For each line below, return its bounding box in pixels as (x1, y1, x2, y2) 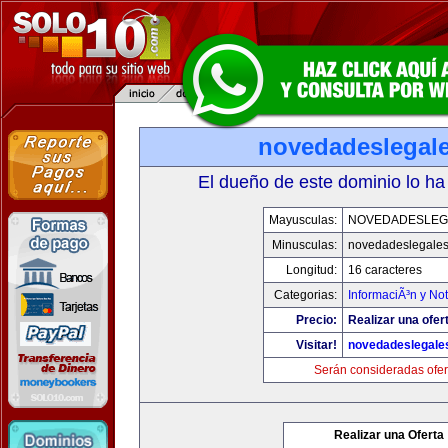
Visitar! (295, 338, 337, 352)
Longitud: (285, 263, 337, 277)
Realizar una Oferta (334, 428, 444, 442)
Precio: (295, 313, 337, 327)
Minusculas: (271, 238, 337, 252)
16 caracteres (347, 263, 422, 277)
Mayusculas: (268, 213, 337, 227)
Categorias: (273, 288, 337, 302)
